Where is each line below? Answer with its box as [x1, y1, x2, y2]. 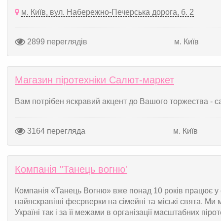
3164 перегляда [25, 126, 85, 135]
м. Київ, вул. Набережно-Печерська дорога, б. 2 [21, 8, 194, 16]
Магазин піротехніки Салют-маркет [15, 74, 174, 85]
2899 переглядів [25, 37, 87, 46]
